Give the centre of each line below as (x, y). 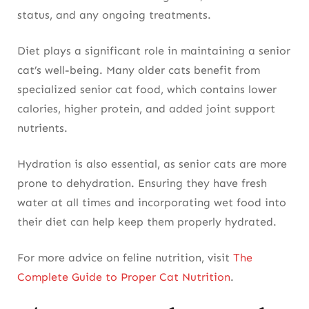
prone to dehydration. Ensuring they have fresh (142, 183)
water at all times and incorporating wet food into (152, 202)
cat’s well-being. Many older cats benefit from (139, 70)
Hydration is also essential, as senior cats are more (152, 163)
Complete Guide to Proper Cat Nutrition (124, 277)
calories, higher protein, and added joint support (146, 108)
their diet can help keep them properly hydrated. (147, 221)
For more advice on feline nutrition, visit (125, 257)
